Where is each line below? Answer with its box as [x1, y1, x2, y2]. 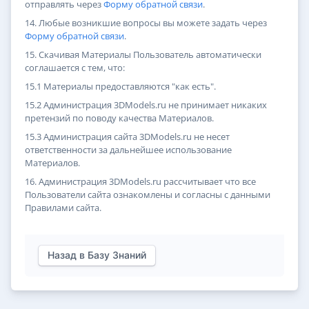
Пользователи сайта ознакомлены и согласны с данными [25, 188, 270, 201]
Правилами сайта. [25, 201, 101, 215]
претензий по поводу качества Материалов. [25, 112, 214, 125]
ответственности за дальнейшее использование [25, 143, 232, 157]
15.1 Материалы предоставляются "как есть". [25, 80, 216, 93]
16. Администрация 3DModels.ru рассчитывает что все [25, 175, 256, 188]
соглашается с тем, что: [25, 61, 125, 74]
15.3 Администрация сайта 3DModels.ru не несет [25, 130, 230, 143]
